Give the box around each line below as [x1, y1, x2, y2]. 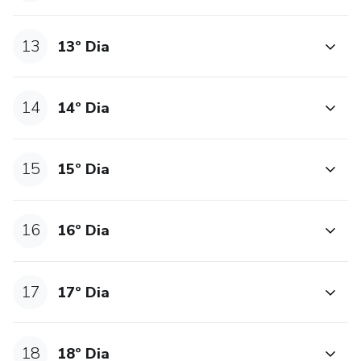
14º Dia [57, 98, 110, 118]
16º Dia [57, 221, 110, 241]
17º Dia [57, 282, 110, 302]
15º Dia [57, 160, 110, 180]
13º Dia [57, 36, 110, 56]
